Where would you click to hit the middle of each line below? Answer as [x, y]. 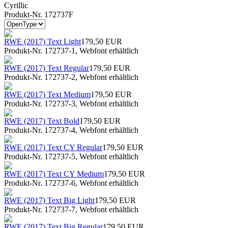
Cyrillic [16, 5]
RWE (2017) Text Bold [42, 121]
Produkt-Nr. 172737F [39, 15]
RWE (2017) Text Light [42, 41]
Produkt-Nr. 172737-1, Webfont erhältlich [71, 51]
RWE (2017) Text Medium [47, 94]
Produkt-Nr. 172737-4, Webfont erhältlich [71, 130]
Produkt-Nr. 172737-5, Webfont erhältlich [71, 156]
